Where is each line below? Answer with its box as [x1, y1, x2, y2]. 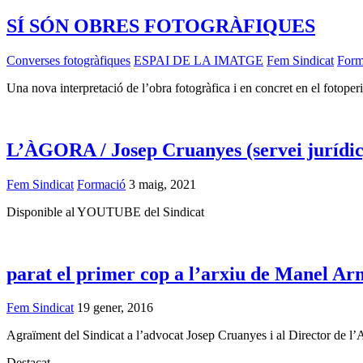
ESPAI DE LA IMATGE [134, 53, 263, 67]
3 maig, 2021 [126, 177, 196, 191]
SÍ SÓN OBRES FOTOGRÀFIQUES [6, 15, 315, 36]
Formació [77, 177, 126, 191]
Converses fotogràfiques [6, 53, 130, 67]
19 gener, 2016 [74, 301, 153, 315]
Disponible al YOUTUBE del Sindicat [6, 204, 204, 219]
